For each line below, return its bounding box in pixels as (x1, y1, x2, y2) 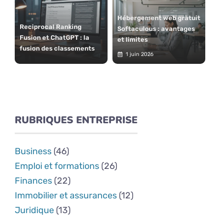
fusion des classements (20, 44, 95, 52)
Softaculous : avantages (117, 25, 195, 32)
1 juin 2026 (125, 51, 154, 57)
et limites (117, 35, 148, 43)
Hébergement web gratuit (117, 14, 200, 22)
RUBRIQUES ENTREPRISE (15, 113, 137, 127)
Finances (15, 175, 52, 186)
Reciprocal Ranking (20, 23, 82, 30)
